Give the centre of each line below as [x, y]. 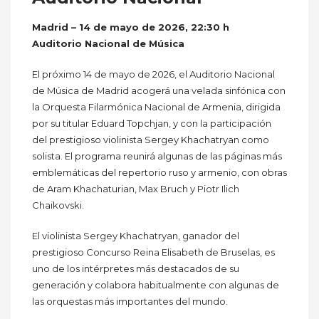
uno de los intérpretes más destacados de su [136, 268]
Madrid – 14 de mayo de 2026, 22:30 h [131, 27]
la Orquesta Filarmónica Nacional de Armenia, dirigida [156, 106]
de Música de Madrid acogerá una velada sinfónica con [159, 90]
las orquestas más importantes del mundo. [130, 301]
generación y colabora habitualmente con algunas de [156, 284]
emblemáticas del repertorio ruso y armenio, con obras [159, 172]
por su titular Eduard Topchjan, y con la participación [152, 123]
